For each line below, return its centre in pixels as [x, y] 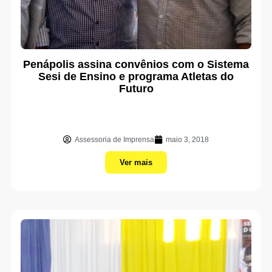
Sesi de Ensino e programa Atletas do [136, 76]
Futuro [136, 89]
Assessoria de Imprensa [114, 140]
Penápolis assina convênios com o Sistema [136, 64]
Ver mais [136, 162]
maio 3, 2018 [187, 140]
